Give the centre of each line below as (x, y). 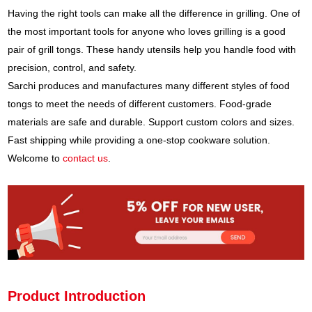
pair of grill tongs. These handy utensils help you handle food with (152, 50)
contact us (86, 158)
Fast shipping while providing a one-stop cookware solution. (139, 140)
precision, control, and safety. (72, 68)
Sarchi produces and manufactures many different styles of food (149, 86)
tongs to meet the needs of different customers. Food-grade (140, 104)
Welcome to (36, 158)
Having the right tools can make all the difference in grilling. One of (154, 14)
